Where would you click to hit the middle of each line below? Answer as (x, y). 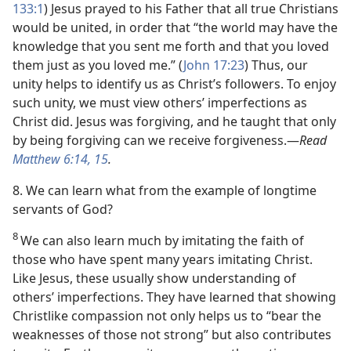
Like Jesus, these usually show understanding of (154, 278)
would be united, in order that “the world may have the (175, 27)
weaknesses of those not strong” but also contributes (172, 335)
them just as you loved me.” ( (98, 65)
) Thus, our (276, 65)
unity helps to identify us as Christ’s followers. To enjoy (174, 84)
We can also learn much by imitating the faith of (162, 241)
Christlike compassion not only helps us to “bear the (167, 316)
